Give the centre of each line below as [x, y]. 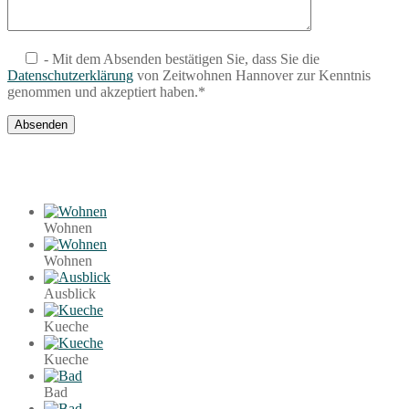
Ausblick [70, 293]
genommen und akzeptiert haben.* [106, 91]
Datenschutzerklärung [70, 75]
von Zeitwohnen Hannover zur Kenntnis [252, 75]
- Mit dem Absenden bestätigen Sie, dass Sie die [180, 58]
